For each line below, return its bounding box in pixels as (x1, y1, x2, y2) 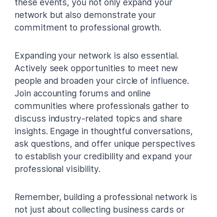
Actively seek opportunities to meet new (15, 62, 178, 73)
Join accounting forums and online (15, 88, 151, 98)
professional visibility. (15, 163, 100, 174)
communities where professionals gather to (15, 100, 189, 111)
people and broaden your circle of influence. (15, 75, 189, 86)
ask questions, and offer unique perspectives (15, 138, 195, 149)
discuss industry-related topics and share (15, 113, 182, 124)
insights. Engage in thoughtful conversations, (15, 125, 193, 136)
